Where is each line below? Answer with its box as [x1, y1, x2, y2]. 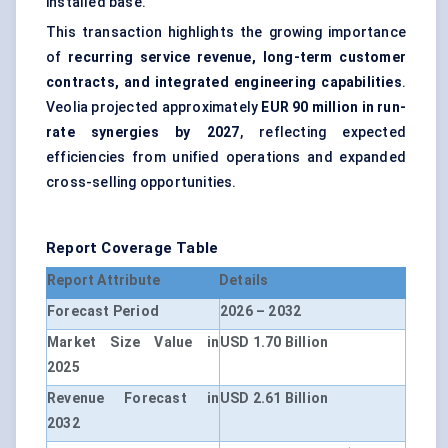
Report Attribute [47, 272, 161, 289]
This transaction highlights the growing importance [46, 24, 406, 41]
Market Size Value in [47, 334, 219, 351]
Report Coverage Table [46, 239, 219, 258]
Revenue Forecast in [47, 390, 219, 407]
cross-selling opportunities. [46, 174, 237, 191]
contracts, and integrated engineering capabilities [46, 74, 402, 91]
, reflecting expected [239, 124, 406, 141]
